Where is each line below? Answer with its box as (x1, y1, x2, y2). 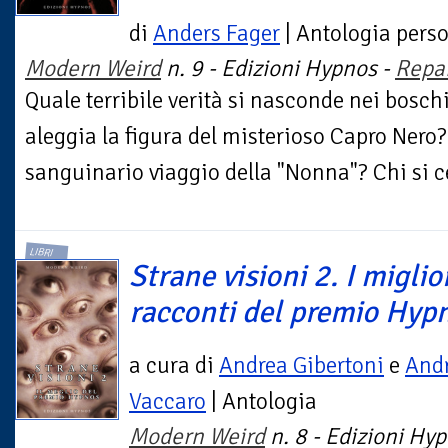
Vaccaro (129, 387, 206, 417)
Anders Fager (153, 18, 280, 48)
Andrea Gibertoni (219, 351, 384, 381)
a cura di (129, 351, 219, 381)
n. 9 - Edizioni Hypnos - (161, 53, 395, 83)
